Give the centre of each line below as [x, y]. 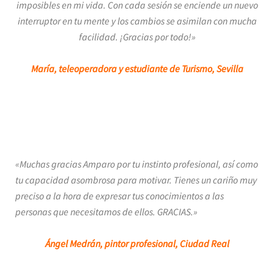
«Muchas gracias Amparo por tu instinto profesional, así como [137, 164]
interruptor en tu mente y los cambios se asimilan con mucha [137, 21]
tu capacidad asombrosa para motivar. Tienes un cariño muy [136, 180]
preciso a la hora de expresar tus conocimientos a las [120, 196]
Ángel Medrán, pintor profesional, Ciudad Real [137, 243]
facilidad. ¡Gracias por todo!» [137, 37]
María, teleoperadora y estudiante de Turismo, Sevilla [137, 68]
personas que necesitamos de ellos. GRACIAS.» [106, 212]
